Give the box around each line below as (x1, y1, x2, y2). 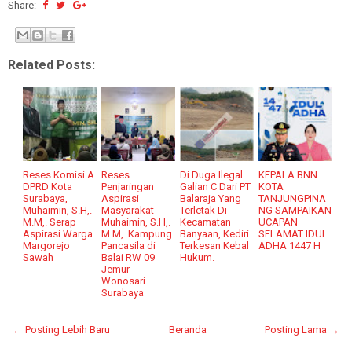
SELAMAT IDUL (258, 227, 328, 240)
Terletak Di (180, 203, 228, 216)
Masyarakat (101, 203, 155, 216)
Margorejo (23, 239, 71, 251)
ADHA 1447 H (258, 239, 321, 251)
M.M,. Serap (23, 215, 77, 228)
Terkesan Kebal (180, 239, 250, 251)
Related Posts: (8, 57, 95, 72)
